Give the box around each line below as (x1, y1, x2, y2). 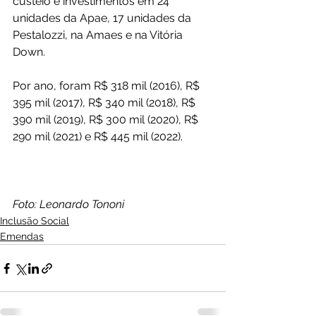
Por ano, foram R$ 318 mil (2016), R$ (13, 79, 202, 92)
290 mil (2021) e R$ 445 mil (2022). (13, 130, 183, 143)
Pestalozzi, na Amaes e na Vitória (13, 28, 186, 42)
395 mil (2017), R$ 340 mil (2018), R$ (13, 96, 198, 109)
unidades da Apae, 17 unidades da (13, 11, 194, 25)
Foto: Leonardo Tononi (13, 197, 124, 211)
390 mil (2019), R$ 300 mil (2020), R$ (13, 113, 201, 126)
